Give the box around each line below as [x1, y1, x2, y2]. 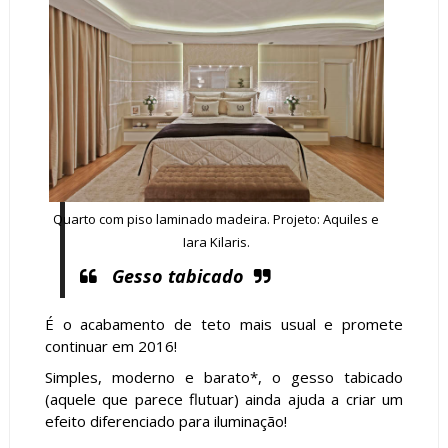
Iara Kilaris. [182, 232, 250, 251]
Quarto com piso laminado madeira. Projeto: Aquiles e [53, 209, 380, 228]
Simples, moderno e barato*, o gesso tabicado [44, 367, 404, 388]
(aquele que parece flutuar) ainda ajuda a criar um [44, 389, 404, 410]
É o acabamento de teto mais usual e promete [44, 314, 404, 335]
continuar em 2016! [44, 336, 177, 357]
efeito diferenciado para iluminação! [44, 411, 287, 432]
